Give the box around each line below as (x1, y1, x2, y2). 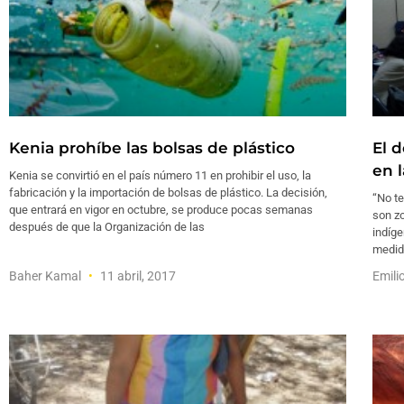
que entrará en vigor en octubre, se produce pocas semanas (9, 203, 313, 217)
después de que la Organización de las (9, 220, 205, 234)
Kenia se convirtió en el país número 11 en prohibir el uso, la (9, 169, 311, 183)
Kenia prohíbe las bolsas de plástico (9, 139, 295, 158)
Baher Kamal (9, 269, 84, 284)
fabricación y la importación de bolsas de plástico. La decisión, (9, 186, 327, 200)
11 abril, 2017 (97, 269, 176, 284)
